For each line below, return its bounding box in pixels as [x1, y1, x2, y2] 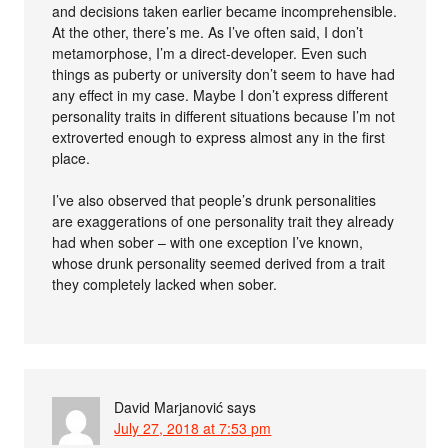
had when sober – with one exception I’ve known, [52, 231, 364, 252]
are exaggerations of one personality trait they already [52, 210, 395, 231]
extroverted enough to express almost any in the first [52, 126, 386, 147]
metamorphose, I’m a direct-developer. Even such [52, 42, 368, 63]
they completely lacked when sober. [52, 273, 278, 294]
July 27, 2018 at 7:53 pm [114, 417, 272, 438]
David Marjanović [114, 396, 224, 417]
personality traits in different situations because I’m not [52, 105, 396, 126]
